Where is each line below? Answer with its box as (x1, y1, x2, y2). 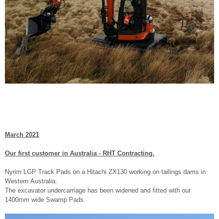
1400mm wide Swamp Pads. (5, 196, 86, 204)
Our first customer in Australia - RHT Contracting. (5, 150, 154, 157)
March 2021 (5, 131, 39, 139)
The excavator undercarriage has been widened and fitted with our (5, 187, 191, 195)
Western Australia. (5, 177, 57, 185)
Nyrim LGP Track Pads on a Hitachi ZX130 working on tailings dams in (5, 168, 206, 176)
